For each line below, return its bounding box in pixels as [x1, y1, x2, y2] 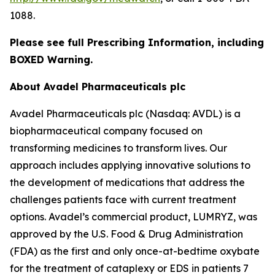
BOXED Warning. [10, 53, 93, 66]
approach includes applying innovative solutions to [10, 158, 250, 171]
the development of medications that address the [10, 176, 245, 188]
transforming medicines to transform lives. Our [10, 141, 227, 154]
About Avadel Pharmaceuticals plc [10, 80, 185, 93]
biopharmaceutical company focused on [10, 124, 203, 137]
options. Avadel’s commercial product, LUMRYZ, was [10, 210, 257, 223]
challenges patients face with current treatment [10, 193, 236, 206]
